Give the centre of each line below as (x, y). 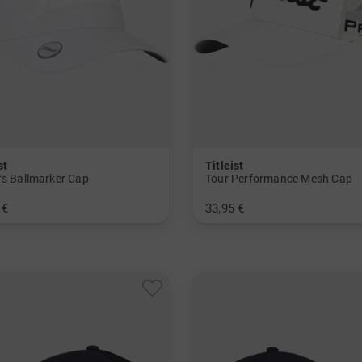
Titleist (224, 166)
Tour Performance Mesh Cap (278, 179)
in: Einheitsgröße (244, 230)
